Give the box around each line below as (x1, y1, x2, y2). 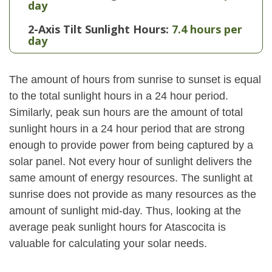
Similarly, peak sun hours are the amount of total (9, 106, 243, 118)
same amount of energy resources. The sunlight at (9, 172, 253, 184)
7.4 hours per (172, 22, 242, 36)
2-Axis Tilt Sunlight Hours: (28, 22, 169, 36)
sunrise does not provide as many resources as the (9, 188, 256, 200)
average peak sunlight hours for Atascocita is (9, 221, 226, 233)
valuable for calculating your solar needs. (9, 237, 207, 250)
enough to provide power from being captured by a (9, 139, 253, 151)
